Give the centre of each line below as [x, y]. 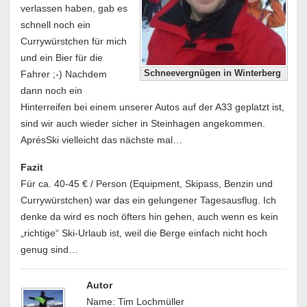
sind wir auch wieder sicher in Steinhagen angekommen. [143, 123]
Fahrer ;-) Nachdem [64, 74]
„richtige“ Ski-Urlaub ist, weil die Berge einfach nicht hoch [144, 233]
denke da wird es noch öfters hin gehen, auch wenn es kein [149, 217]
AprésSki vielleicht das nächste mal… [101, 140]
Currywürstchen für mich [74, 41]
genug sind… [49, 249]
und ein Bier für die [62, 58]
